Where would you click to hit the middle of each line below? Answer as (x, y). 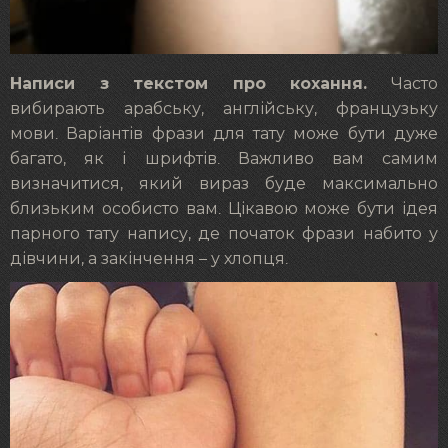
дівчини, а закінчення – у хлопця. (149, 259)
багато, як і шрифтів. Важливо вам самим (224, 159)
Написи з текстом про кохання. (189, 84)
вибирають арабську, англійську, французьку (224, 109)
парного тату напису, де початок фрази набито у (224, 234)
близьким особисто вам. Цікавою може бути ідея (224, 209)
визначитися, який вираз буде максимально (224, 184)
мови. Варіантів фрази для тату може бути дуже (224, 134)
